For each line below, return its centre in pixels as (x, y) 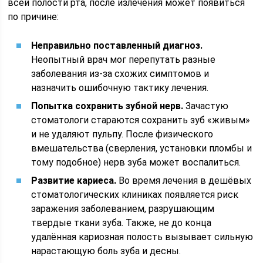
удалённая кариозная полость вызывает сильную (142, 237)
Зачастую (206, 106)
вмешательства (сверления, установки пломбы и (142, 148)
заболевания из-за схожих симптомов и (120, 74)
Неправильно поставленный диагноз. (117, 45)
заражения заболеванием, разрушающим (123, 209)
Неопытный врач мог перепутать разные (124, 60)
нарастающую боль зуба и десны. (106, 251)
